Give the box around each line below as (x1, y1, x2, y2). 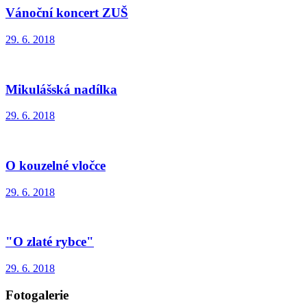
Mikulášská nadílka (5, 82, 117, 97)
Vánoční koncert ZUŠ (5, 5, 128, 21)
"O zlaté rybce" (5, 234, 94, 249)
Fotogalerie (5, 287, 69, 302)
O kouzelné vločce (5, 158, 106, 173)
